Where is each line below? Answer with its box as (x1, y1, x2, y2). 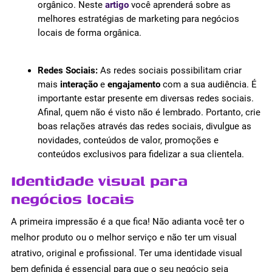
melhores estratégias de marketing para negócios (37, 13, 239, 25)
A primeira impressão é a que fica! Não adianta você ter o (11, 216, 245, 228)
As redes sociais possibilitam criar (97, 65, 242, 76)
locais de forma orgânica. (37, 27, 144, 39)
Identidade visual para (11, 169, 188, 192)
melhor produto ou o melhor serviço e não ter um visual (11, 232, 237, 243)
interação (59, 79, 100, 90)
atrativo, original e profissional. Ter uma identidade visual (11, 248, 242, 259)
